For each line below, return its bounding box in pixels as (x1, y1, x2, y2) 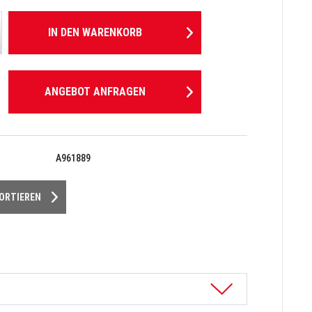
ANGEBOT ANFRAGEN (45, 85, 146, 99)
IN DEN (48, 26, 79, 39)
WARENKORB (82, 26, 142, 39)
